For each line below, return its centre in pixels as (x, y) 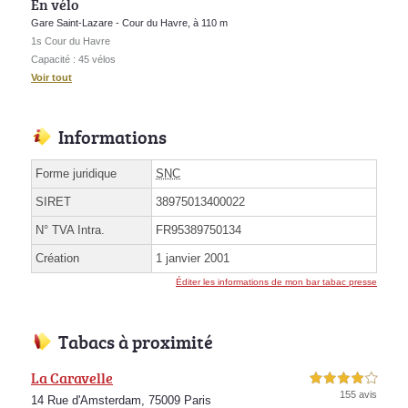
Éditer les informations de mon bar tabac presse (276, 281)
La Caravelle (72, 377)
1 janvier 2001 (193, 258)
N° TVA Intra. (70, 229)
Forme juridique (76, 173)
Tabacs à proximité (136, 341)
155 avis (358, 394)
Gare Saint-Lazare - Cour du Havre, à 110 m (129, 22)
